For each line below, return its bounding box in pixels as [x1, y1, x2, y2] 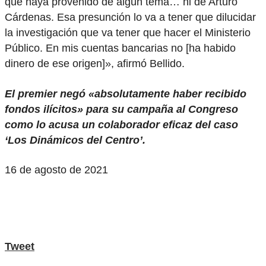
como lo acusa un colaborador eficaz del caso [5, 118, 238, 131]
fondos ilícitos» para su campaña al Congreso [5, 103, 238, 115]
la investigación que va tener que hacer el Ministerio [5, 26, 251, 39]
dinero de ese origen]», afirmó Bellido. [5, 57, 185, 69]
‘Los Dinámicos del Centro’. [5, 134, 145, 146]
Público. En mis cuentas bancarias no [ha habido [5, 42, 236, 54]
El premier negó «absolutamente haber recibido [5, 87, 246, 100]
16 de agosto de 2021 [5, 164, 108, 176]
